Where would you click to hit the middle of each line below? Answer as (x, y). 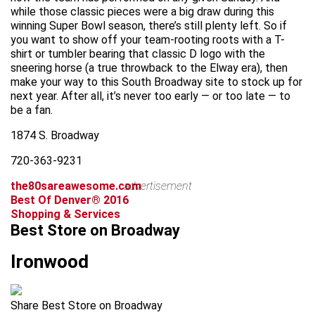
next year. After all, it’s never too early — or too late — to (150, 96)
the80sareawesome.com (76, 186)
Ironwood (50, 262)
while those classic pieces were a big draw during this (142, 12)
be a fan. (32, 110)
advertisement (157, 186)
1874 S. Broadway (55, 136)
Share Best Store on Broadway (86, 306)
